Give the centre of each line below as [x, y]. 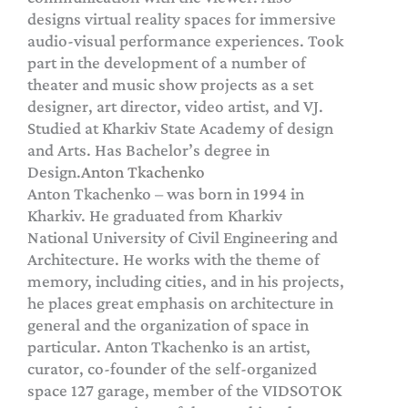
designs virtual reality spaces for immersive [182, 18]
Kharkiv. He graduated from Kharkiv [155, 215]
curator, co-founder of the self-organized [172, 368]
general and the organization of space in [168, 324]
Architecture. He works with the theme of [173, 259]
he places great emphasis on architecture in [180, 302]
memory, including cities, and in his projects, [186, 280]
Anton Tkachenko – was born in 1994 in [166, 193]
